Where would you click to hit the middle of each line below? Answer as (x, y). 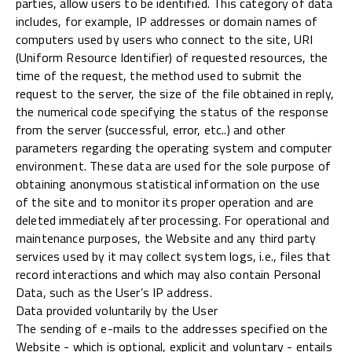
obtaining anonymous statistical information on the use (168, 183)
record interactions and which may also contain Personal (168, 274)
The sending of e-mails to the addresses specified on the (172, 328)
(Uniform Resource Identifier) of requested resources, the (172, 57)
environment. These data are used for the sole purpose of (173, 165)
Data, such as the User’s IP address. (114, 292)
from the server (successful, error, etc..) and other (151, 129)
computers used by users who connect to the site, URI (165, 39)
